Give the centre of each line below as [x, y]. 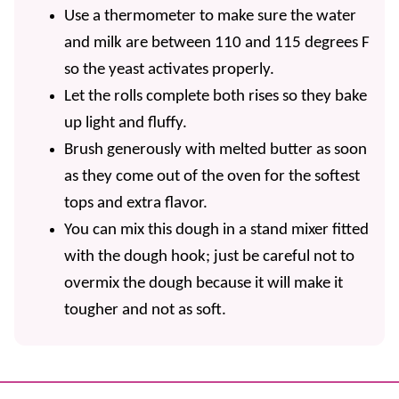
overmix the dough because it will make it [204, 284]
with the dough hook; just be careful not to [209, 257]
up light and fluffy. [126, 124]
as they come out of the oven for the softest [212, 177]
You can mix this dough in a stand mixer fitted [216, 231]
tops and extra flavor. [136, 204]
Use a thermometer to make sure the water [210, 17]
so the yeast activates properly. [169, 70]
